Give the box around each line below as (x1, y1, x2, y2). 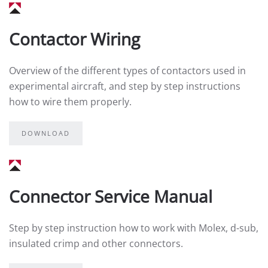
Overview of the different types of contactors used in (9, 64, 246, 77)
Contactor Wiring (9, 28, 140, 50)
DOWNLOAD (22, 129, 70, 138)
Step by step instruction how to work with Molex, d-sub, (9, 221, 258, 234)
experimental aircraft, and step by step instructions (9, 80, 240, 93)
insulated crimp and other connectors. (9, 237, 183, 250)
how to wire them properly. (9, 95, 132, 108)
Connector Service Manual (9, 185, 212, 208)
